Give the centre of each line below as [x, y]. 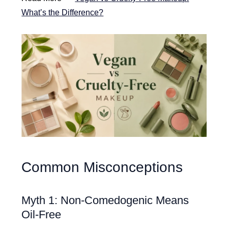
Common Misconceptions [102, 167]
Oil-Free [41, 215]
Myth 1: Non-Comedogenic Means [105, 201]
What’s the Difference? [63, 13]
